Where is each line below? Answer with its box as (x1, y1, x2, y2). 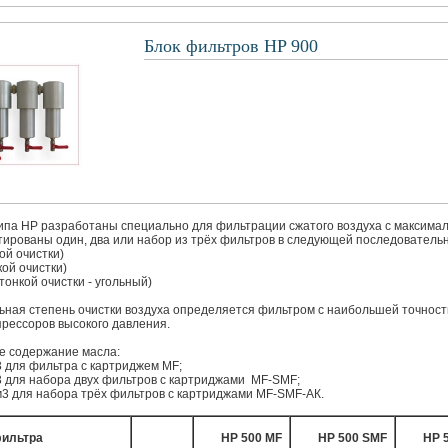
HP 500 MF (221, 431, 282, 445)
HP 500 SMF (318, 431, 387, 445)
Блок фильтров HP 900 (144, 36, 318, 56)
